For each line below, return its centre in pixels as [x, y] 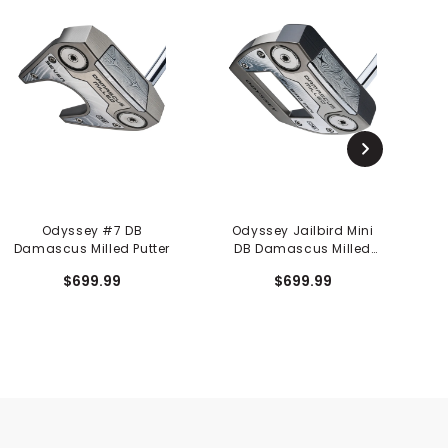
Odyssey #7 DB [92, 230]
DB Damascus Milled [302, 248]
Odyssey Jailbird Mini [302, 230]
